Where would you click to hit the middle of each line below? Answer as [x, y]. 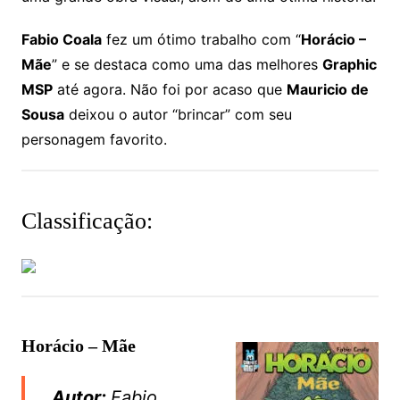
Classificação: [87, 221]
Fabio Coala [61, 39]
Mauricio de [327, 89]
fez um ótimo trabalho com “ [201, 39]
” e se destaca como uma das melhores [187, 64]
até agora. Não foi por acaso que [169, 89]
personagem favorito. [94, 139]
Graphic [349, 64]
